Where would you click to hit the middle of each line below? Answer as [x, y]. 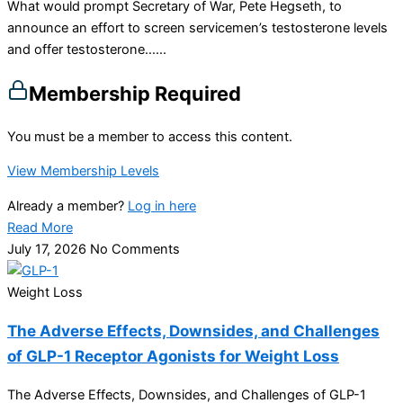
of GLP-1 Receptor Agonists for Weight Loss [173, 355]
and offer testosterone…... [87, 50]
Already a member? [67, 206]
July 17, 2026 [49, 249]
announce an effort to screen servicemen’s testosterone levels [197, 28]
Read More [40, 227]
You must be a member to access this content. [150, 136]
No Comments [135, 249]
